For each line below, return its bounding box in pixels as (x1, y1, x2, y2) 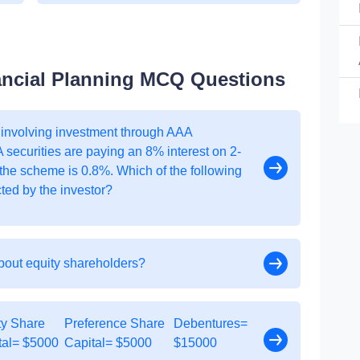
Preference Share (64, 317, 166, 330)
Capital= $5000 (64, 336, 153, 350)
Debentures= (174, 317, 248, 330)
